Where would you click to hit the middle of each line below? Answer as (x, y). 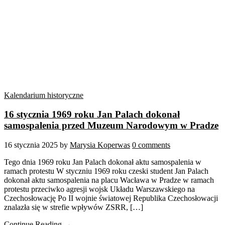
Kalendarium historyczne (44, 95)
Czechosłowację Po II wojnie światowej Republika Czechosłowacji (111, 198)
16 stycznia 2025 (31, 145)
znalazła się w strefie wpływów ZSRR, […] (74, 207)
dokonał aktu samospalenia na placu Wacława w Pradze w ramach (109, 180)
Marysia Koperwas (100, 145)
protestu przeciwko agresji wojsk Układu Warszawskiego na (99, 189)
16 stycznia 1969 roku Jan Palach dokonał (92, 115)
